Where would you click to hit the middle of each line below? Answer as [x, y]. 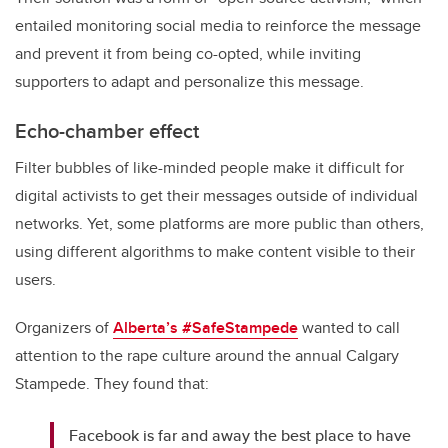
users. [35, 279]
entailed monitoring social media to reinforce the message [218, 25]
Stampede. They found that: [112, 383]
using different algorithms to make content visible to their [215, 251]
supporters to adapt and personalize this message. [189, 81]
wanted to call [349, 327]
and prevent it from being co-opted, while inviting [188, 53]
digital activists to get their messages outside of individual [216, 195]
